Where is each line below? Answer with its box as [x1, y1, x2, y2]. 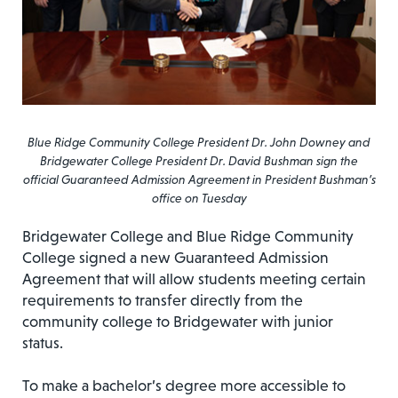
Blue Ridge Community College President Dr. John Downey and [28, 134, 370, 149]
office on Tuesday [151, 190, 247, 205]
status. [22, 333, 63, 352]
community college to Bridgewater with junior [22, 312, 333, 330]
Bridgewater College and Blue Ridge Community [22, 227, 354, 245]
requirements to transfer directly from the [22, 291, 303, 309]
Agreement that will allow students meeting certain [22, 269, 366, 288]
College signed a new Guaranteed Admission [22, 248, 329, 267]
